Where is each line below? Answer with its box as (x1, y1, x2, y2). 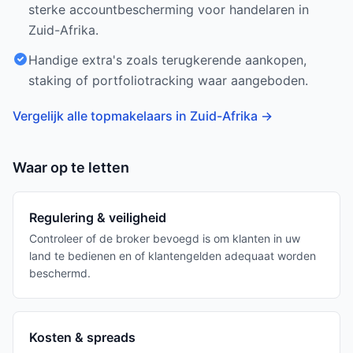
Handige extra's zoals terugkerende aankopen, (28, 52, 307, 68)
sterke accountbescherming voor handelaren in (28, 2, 309, 17)
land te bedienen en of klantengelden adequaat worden (29, 249, 316, 262)
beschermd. (29, 266, 91, 280)
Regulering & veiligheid (29, 210, 166, 225)
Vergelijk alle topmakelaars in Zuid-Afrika (13, 108, 258, 124)
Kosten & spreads (29, 329, 136, 345)
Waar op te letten (13, 159, 129, 176)
